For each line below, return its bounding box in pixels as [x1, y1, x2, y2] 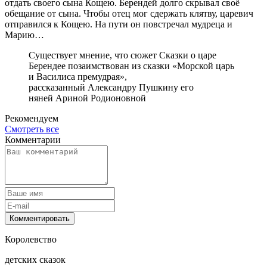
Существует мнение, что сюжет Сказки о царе [29, 50, 216, 60]
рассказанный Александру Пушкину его [29, 82, 194, 92]
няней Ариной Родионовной [29, 93, 146, 103]
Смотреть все [5, 124, 59, 134]
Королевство [5, 234, 57, 244]
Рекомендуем [5, 113, 58, 123]
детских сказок [5, 254, 66, 265]
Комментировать [10, 214, 70, 223]
